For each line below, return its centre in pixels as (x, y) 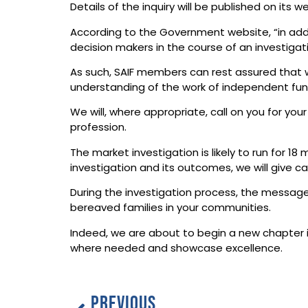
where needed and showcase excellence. (176, 249)
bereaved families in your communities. (170, 209)
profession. (98, 129)
